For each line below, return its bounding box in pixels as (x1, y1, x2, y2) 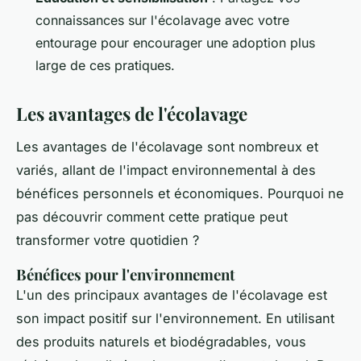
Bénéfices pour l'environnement (16, 264, 235, 285)
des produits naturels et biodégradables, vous (16, 334, 306, 351)
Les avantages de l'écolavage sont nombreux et (16, 139, 318, 156)
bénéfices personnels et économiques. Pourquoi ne (16, 185, 344, 202)
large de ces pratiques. (35, 57, 175, 74)
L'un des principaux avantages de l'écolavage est (16, 287, 327, 304)
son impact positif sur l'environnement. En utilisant (16, 310, 334, 327)
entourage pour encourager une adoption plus (35, 35, 315, 52)
